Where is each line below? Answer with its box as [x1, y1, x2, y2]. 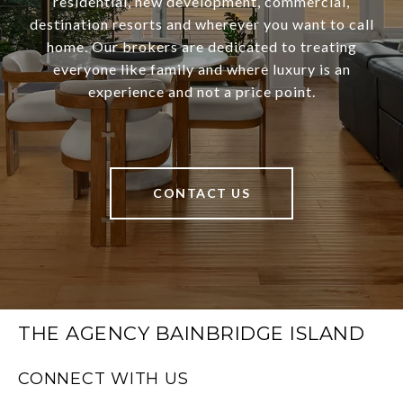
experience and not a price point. [87, 83, 316, 101]
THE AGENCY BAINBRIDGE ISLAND [18, 322, 364, 345]
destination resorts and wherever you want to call [29, 15, 374, 33]
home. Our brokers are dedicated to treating [46, 38, 357, 56]
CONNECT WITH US [18, 369, 189, 390]
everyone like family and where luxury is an [52, 60, 351, 78]
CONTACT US [153, 185, 250, 201]
